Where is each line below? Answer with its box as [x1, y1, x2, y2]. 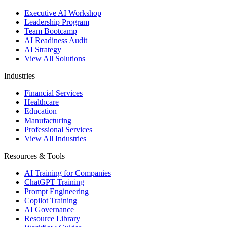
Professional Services [24, 125, 92, 134]
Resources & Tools [4, 151, 65, 160]
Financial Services [24, 88, 83, 97]
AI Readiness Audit [24, 35, 87, 45]
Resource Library [24, 214, 80, 223]
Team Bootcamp [24, 26, 77, 35]
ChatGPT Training [24, 177, 84, 186]
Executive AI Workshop [24, 8, 101, 17]
